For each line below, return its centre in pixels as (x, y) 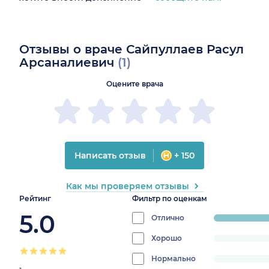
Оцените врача (134, 83)
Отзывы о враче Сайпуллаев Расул (131, 49)
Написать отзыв (110, 155)
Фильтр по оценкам (170, 198)
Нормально (174, 258)
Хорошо (167, 238)
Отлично (168, 217)
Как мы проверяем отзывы (127, 186)
